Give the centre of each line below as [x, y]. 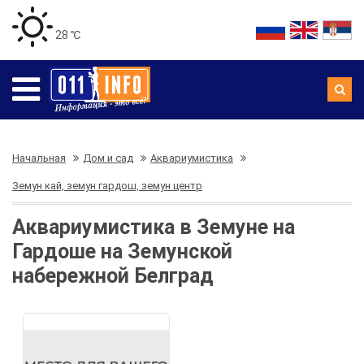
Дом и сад [108, 158]
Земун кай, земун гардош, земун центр [107, 186]
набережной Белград [113, 276]
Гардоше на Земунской [122, 251]
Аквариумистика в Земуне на [154, 227]
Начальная [39, 158]
